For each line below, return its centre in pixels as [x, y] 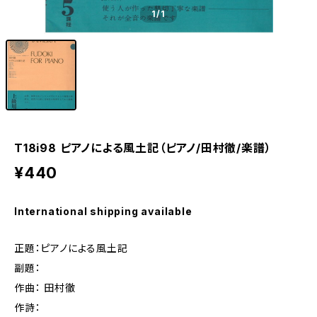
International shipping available [103, 211]
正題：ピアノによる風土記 [71, 248]
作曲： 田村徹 [45, 288]
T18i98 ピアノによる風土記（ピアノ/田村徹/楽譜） [143, 148]
